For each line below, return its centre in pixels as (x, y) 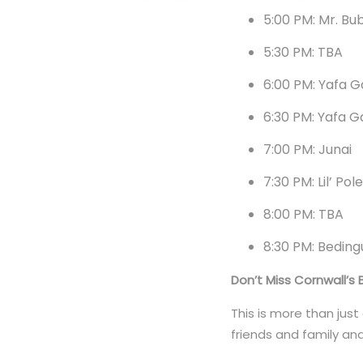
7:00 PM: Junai (310, 149)
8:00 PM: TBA (305, 214)
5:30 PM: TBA (305, 52)
